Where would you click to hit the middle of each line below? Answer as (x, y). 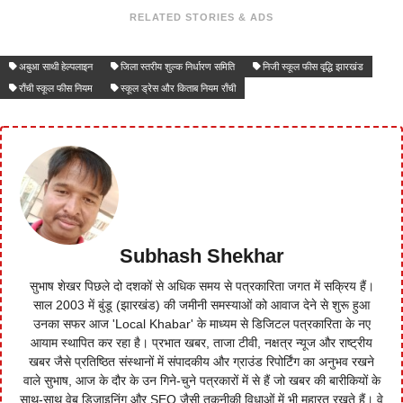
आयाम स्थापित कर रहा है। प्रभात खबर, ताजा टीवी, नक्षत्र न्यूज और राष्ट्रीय (201, 342)
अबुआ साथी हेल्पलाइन (56, 66)
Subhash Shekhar (201, 255)
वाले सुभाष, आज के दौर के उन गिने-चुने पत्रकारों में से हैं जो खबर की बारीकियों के (201, 380)
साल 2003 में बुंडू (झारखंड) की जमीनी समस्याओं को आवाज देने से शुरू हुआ (201, 304)
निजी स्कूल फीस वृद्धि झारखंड (313, 66)
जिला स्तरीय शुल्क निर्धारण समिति (178, 66)
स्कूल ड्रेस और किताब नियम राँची (178, 88)
